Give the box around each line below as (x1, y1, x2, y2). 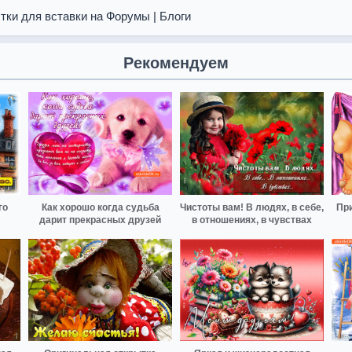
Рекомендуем (123, 54, 229, 71)
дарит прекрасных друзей (39, 214, 161, 225)
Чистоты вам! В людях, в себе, (180, 201, 324, 213)
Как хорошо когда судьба (41, 201, 159, 213)
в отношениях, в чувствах (192, 214, 312, 225)
